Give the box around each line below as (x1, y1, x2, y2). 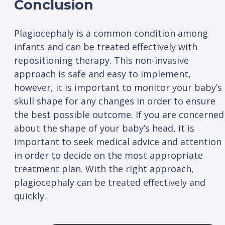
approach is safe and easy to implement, (14, 67, 191, 80)
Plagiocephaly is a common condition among (14, 27, 208, 39)
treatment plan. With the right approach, (14, 162, 194, 175)
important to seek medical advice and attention (14, 135, 221, 148)
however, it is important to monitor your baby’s (14, 81, 222, 93)
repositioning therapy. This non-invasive (14, 54, 189, 66)
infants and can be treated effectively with (14, 40, 197, 53)
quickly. (14, 189, 46, 202)
